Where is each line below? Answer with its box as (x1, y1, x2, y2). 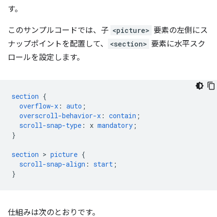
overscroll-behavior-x (19, 111, 101, 120)
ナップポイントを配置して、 (8, 39, 108, 49)
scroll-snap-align (19, 159, 85, 169)
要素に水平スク (149, 39, 205, 49)
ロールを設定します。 (8, 53, 84, 62)
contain (109, 111, 136, 120)
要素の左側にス (152, 26, 208, 35)
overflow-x (19, 101, 58, 110)
